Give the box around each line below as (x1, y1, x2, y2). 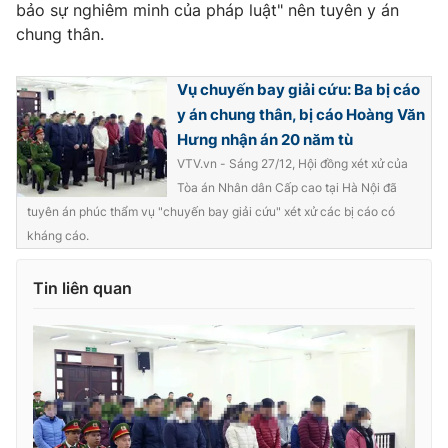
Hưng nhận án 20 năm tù (177, 130, 353, 149)
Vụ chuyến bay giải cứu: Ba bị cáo (177, 80, 420, 99)
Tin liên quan (33, 278, 132, 298)
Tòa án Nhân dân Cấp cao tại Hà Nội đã (177, 180, 397, 195)
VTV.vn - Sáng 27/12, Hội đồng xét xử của (177, 156, 408, 171)
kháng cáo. (27, 228, 89, 243)
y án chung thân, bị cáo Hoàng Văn (177, 105, 425, 124)
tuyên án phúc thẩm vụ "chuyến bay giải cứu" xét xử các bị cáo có (27, 204, 395, 219)
